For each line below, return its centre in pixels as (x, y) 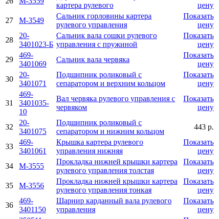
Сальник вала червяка (93, 59)
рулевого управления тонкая (104, 190)
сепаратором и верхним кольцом (111, 83)
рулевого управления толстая (105, 170)
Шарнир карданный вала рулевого (114, 200)
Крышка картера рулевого (100, 142)
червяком (72, 107)
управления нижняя (89, 151)
